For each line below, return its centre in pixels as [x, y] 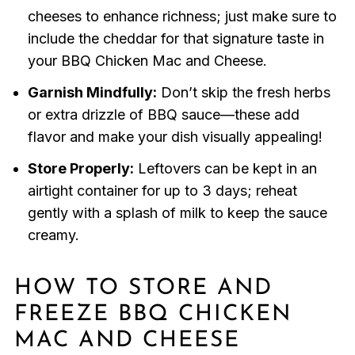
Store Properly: [80, 169]
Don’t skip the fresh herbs [243, 93]
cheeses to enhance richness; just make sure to [182, 17]
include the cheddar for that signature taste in [176, 39]
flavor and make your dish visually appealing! [175, 137]
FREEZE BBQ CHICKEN [153, 315]
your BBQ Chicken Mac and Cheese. [147, 61]
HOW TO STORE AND [143, 289]
